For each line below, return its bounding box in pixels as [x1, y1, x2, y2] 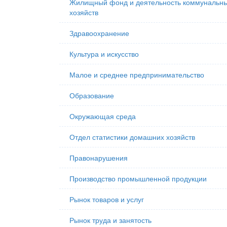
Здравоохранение [69, 28, 129, 38]
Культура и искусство [69, 49, 139, 59]
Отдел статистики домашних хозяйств [69, 132, 195, 142]
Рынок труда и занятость [69, 215, 152, 225]
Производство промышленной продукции [69, 173, 207, 183]
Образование [69, 90, 114, 100]
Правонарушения [69, 153, 128, 163]
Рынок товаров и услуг [69, 194, 144, 204]
